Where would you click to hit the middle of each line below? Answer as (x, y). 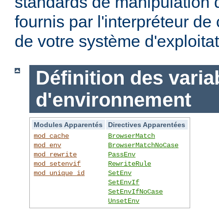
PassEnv (122, 154)
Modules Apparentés (68, 124)
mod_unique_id (59, 173)
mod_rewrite (55, 154)
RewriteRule (130, 164)
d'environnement (113, 100)
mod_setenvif (57, 164)
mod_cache (52, 136)
